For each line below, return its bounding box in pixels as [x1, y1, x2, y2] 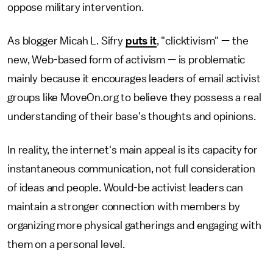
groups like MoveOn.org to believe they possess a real [7, 92, 261, 103]
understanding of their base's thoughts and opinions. [7, 111, 256, 122]
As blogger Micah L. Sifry [7, 35, 126, 46]
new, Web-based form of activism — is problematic [7, 54, 246, 65]
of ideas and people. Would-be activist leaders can [7, 182, 243, 193]
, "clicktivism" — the [156, 35, 249, 46]
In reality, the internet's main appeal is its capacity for [7, 144, 258, 155]
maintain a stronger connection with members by [7, 201, 240, 212]
